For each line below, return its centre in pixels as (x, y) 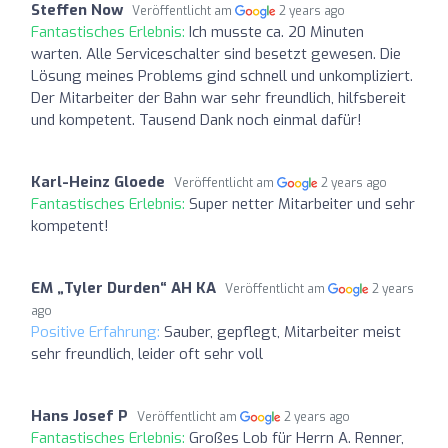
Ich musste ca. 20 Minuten (276, 31)
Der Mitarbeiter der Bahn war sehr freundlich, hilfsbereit (218, 97)
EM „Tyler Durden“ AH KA (123, 287)
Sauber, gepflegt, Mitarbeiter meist (282, 331)
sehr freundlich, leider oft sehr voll (147, 353)
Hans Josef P (79, 415)
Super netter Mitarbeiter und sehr (302, 203)
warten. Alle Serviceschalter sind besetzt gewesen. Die (216, 53)
